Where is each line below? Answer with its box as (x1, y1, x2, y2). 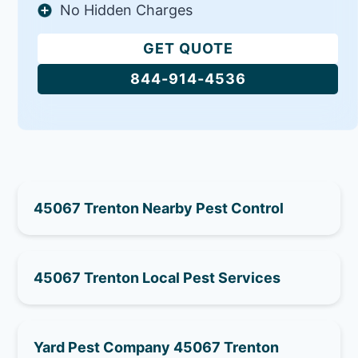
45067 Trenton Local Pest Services (34, 268, 281, 286)
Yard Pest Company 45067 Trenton (34, 338, 280, 356)
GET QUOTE (142, 39, 233, 57)
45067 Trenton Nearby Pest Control (34, 199, 284, 217)
